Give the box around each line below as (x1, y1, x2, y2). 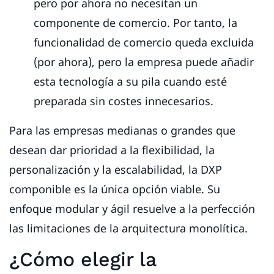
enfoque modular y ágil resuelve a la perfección (9, 201, 255, 216)
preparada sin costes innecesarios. (34, 93, 217, 108)
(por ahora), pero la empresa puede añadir (34, 54, 254, 69)
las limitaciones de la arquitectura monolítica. (9, 220, 248, 235)
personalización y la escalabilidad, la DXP (9, 161, 222, 177)
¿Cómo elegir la (9, 247, 156, 271)
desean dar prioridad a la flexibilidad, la (9, 142, 215, 157)
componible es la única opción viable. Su (9, 181, 220, 196)
